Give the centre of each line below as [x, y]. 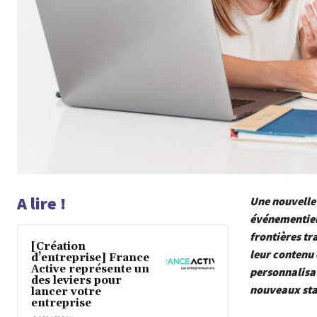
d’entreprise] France [90, 258]
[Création [58, 246]
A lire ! [41, 203]
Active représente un [90, 269]
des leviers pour [76, 280]
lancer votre [66, 292]
